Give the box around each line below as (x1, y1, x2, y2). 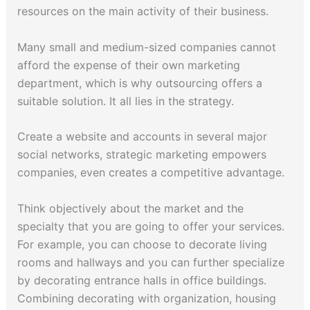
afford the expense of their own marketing (17, 57, 240, 72)
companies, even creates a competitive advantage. (17, 165, 284, 180)
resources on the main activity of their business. (17, 4, 272, 19)
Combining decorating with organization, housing (17, 291, 276, 305)
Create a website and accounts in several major (17, 129, 267, 144)
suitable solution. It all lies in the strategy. (17, 93, 237, 108)
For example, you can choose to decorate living (17, 237, 267, 251)
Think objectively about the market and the (17, 201, 244, 215)
